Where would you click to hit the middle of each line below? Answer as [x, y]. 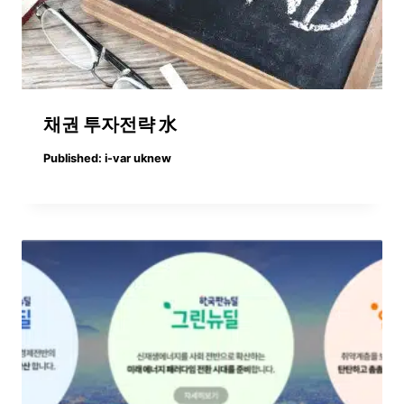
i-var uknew [138, 158]
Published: [73, 158]
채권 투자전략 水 [110, 125]
